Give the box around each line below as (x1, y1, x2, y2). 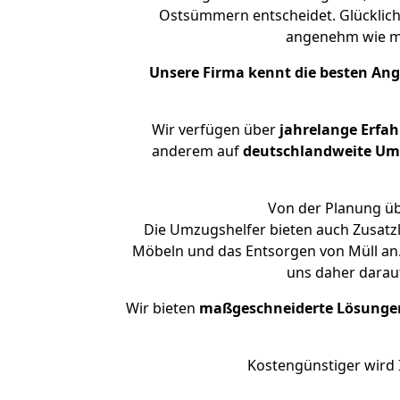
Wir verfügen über (151, 120, 276, 139)
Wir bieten (126, 298, 199, 318)
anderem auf (151, 141, 243, 161)
